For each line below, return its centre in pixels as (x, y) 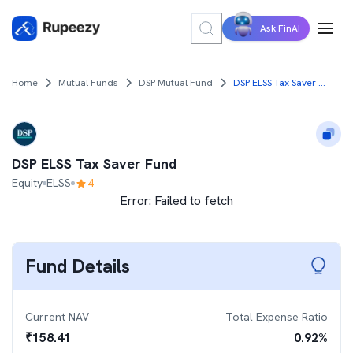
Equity (27, 183)
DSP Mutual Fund (176, 83)
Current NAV (57, 317)
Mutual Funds (88, 83)
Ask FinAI (280, 28)
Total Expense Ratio (277, 317)
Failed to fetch (194, 201)
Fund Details (78, 266)
